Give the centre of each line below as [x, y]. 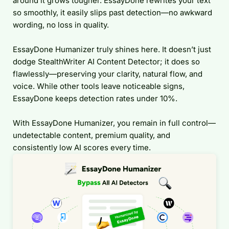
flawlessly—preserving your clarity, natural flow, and [108, 74]
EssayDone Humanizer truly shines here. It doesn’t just [112, 49]
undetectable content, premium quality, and [91, 135]
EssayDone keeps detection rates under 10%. [95, 98]
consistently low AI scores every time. [82, 147]
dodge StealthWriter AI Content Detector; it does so [106, 62]
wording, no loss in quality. [61, 25]
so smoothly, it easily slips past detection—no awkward [112, 13]
